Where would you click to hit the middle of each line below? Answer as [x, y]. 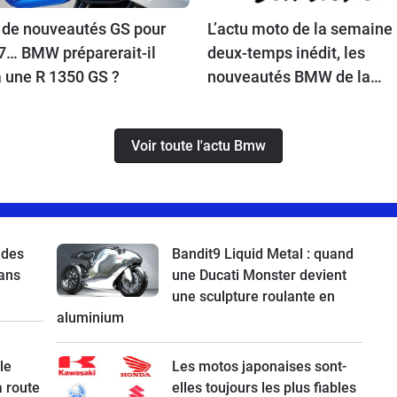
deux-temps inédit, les [286, 52]
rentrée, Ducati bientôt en [297, 100]
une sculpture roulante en [253, 296]
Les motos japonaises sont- [259, 366]
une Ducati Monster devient [259, 275]
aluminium [90, 317]
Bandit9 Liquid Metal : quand [263, 253]
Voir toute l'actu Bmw [198, 145]
